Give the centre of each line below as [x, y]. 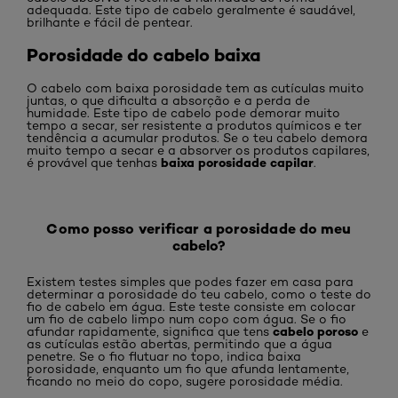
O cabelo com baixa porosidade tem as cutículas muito [195, 88]
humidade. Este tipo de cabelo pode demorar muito [183, 112]
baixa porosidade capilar [237, 162]
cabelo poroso [315, 331]
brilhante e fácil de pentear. [110, 23]
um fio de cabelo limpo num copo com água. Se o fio [187, 318]
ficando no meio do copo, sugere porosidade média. [185, 381]
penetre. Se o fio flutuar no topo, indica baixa [164, 356]
